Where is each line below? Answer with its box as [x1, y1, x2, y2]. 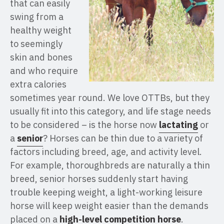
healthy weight [10, 24, 71, 36]
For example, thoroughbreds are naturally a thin [10, 159, 210, 171]
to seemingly [10, 38, 62, 49]
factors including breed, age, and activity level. [10, 146, 202, 157]
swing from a [10, 11, 63, 22]
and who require [10, 65, 78, 76]
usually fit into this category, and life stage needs [10, 105, 211, 117]
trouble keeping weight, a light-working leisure [10, 186, 202, 198]
